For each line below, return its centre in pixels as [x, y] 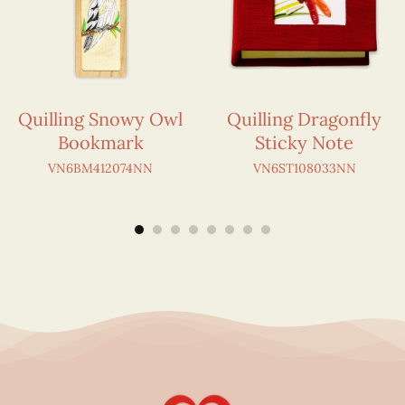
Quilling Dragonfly [304, 119]
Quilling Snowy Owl [101, 119]
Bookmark [100, 143]
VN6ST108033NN [304, 169]
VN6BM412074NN [101, 169]
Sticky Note [304, 143]
